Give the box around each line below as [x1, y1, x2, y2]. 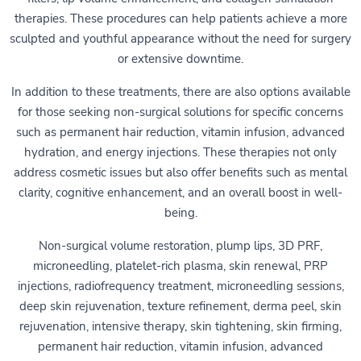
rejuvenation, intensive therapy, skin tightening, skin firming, [19, 317, 342, 334]
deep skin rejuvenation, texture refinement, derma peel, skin [19, 297, 342, 314]
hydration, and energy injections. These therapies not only [24, 143, 337, 160]
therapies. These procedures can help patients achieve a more [14, 10, 347, 27]
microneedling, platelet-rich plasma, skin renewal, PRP [33, 257, 328, 274]
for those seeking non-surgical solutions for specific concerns [18, 103, 343, 120]
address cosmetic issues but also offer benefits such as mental [14, 164, 347, 180]
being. [164, 204, 197, 221]
